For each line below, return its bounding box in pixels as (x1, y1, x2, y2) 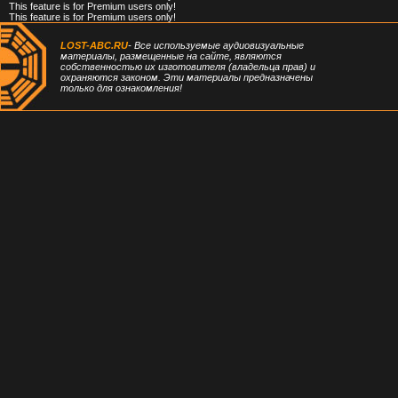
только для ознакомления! (60, 83, 182, 93)
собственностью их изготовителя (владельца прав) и (60, 61, 315, 72)
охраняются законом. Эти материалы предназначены (60, 72, 313, 83)
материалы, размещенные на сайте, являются (60, 51, 282, 61)
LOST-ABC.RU (60, 40, 128, 51)
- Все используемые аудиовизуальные (128, 40, 304, 51)
